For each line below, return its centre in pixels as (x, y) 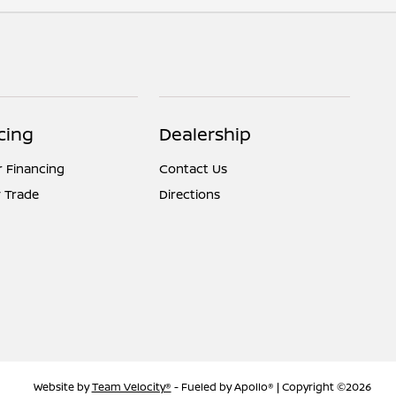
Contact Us (194, 168)
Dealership (206, 134)
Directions (190, 194)
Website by (62, 387)
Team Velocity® (131, 387)
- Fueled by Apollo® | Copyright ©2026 (271, 387)
